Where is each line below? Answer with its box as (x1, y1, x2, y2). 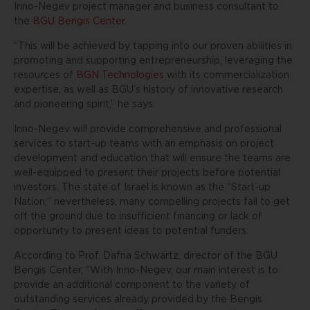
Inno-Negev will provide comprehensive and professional (14, 125, 282, 134)
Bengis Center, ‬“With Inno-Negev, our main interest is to (14, 266, 278, 275)
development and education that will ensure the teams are (14, 154, 291, 163)
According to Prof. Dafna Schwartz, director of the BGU (14, 251, 277, 261)
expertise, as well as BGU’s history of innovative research (14, 85, 283, 95)
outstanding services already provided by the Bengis (14, 295, 262, 304)
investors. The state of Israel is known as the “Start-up (14, 183, 271, 192)
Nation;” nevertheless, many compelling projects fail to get (14, 197, 290, 207)
